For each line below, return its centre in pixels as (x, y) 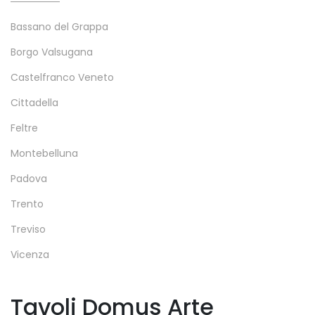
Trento (27, 204)
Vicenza (30, 254)
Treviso (28, 229)
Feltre (24, 128)
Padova (29, 178)
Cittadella (34, 102)
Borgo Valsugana (52, 52)
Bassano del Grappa (59, 26)
